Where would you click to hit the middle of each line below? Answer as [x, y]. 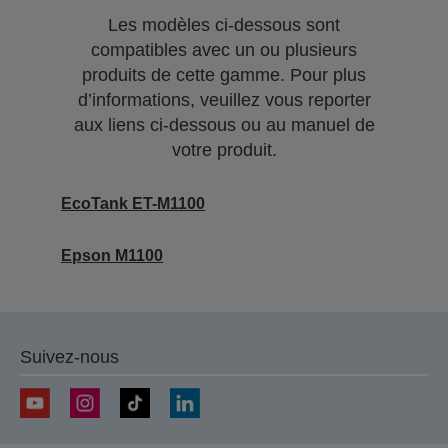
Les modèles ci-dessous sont [224, 25]
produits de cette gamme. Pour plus [224, 75]
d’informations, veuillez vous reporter [224, 100]
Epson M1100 [112, 255]
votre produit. [224, 150]
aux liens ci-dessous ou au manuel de [224, 125]
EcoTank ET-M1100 [133, 203]
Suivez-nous [69, 357]
